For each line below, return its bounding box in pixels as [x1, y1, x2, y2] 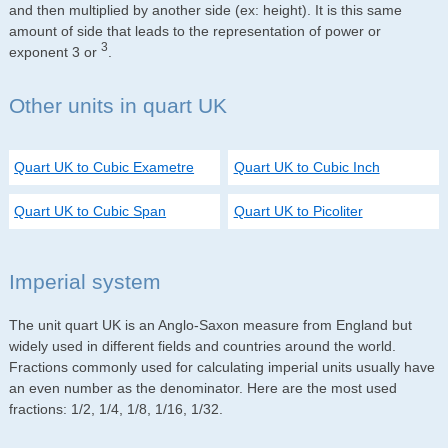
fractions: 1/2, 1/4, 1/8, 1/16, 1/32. [8, 401, 223, 418]
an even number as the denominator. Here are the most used [8, 380, 397, 397]
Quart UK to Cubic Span [14, 203, 167, 219]
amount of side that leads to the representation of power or [8, 22, 381, 39]
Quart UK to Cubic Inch [233, 159, 380, 176]
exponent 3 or [8, 43, 101, 60]
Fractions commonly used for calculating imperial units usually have [8, 359, 435, 376]
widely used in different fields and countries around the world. [8, 338, 396, 355]
